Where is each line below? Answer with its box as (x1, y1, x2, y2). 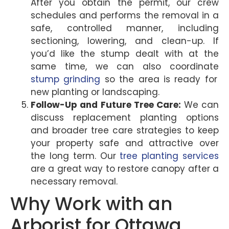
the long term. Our (31, 149, 116, 162)
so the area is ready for (100, 73, 217, 85)
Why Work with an (10, 191, 172, 216)
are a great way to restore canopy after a (31, 162, 219, 175)
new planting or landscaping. (31, 85, 159, 98)
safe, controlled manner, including (31, 21, 219, 34)
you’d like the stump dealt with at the (31, 47, 219, 60)
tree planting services (116, 149, 219, 162)
